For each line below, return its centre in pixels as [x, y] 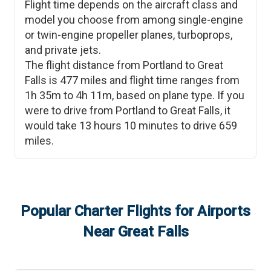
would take [52, 126]
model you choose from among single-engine [134, 20]
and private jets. [63, 50]
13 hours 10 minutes [129, 126]
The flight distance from [84, 65]
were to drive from [70, 110]
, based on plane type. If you [178, 95]
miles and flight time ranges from [159, 80]
